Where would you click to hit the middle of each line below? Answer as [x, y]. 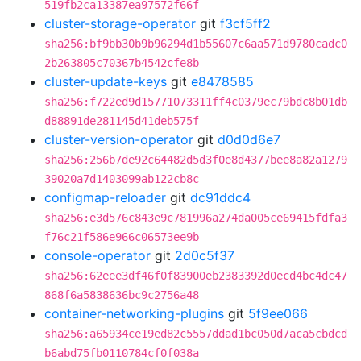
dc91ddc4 [220, 197]
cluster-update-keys [106, 81]
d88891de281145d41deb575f [122, 121]
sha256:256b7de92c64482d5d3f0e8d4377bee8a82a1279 [196, 160]
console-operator [98, 255]
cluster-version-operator [119, 139]
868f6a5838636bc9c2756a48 [122, 295]
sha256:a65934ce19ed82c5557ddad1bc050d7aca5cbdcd [196, 334]
